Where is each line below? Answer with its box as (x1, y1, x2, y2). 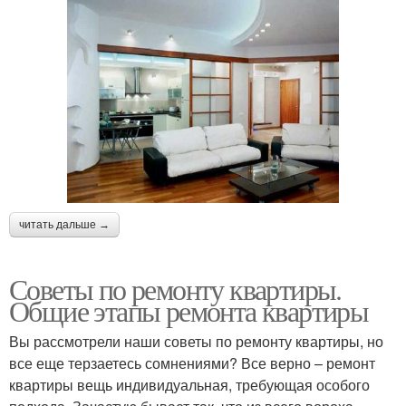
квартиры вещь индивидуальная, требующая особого (9, 374, 370, 396)
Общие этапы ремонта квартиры (9, 291, 369, 331)
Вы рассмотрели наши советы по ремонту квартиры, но (9, 331, 383, 353)
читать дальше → (19, 218, 110, 232)
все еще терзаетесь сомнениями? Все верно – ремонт (9, 353, 375, 374)
